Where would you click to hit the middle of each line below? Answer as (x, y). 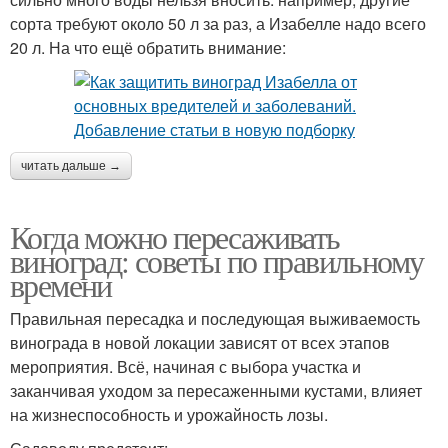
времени (61, 284)
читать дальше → (71, 165)
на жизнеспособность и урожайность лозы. (169, 414)
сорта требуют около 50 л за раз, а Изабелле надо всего (218, 23)
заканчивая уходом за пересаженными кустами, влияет (216, 390)
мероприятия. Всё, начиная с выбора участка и (185, 366)
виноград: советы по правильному (217, 260)
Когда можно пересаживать (175, 236)
